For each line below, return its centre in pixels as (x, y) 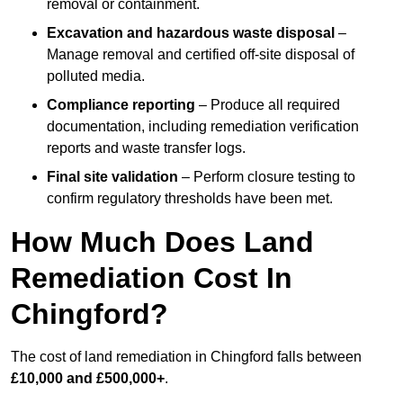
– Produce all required (268, 105)
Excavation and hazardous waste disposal (191, 33)
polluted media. (96, 76)
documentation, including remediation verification (203, 127)
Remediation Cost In (152, 278)
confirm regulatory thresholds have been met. (190, 199)
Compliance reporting (121, 105)
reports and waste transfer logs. (146, 148)
